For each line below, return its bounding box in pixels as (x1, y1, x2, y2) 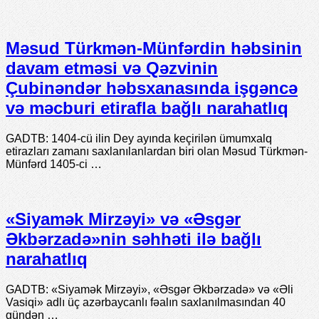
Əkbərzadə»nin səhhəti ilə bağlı (6, 229, 261, 249)
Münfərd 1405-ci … (6, 157, 102, 170)
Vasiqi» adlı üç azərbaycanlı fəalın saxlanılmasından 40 (6, 296, 286, 308)
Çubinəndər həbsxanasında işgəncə (6, 78, 298, 98)
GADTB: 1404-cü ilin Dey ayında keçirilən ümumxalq (6, 132, 272, 145)
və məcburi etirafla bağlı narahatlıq (6, 98, 288, 117)
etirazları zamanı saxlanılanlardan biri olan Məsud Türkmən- (6, 145, 308, 157)
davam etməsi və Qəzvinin (6, 58, 218, 78)
